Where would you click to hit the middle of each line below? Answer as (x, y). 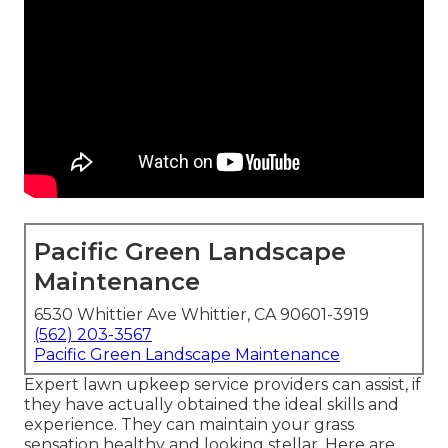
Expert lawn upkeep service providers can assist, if (222, 385)
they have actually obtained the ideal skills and (211, 405)
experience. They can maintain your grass (189, 425)
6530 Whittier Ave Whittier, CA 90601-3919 (201, 315)
